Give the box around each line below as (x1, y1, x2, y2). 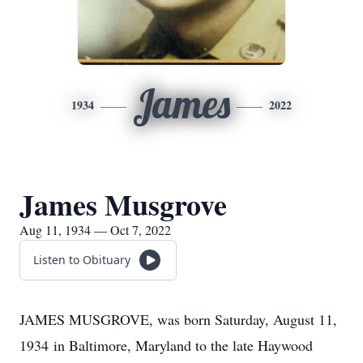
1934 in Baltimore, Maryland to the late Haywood (19, 335, 313, 355)
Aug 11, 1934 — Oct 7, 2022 (19, 221, 171, 238)
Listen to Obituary (33, 252, 130, 267)
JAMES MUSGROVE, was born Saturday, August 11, (19, 310, 337, 329)
